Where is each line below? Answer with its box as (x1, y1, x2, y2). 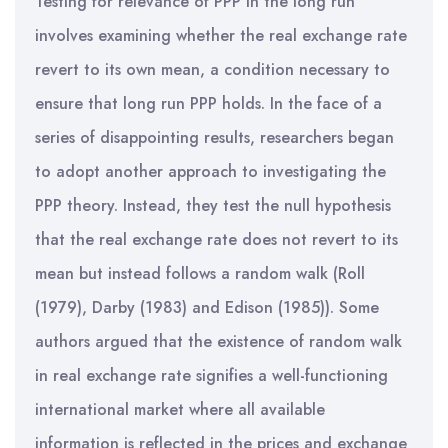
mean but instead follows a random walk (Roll (35, 262, 365, 285)
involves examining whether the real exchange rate (35, 24, 407, 47)
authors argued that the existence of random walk (35, 330, 402, 353)
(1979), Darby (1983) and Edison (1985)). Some (35, 296, 379, 319)
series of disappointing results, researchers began (35, 126, 394, 149)
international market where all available (35, 398, 325, 421)
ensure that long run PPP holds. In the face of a (35, 92, 382, 115)
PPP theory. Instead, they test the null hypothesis (35, 194, 391, 217)
